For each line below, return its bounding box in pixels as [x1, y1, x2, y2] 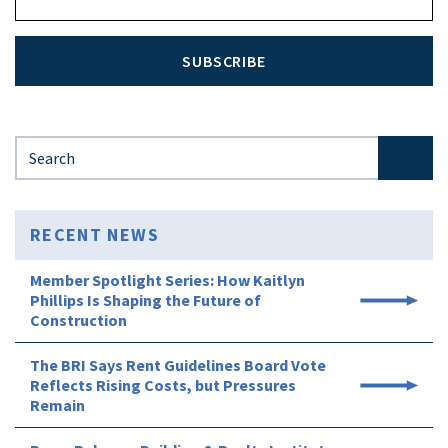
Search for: [14, 137, 87, 158]
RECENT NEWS [30, 223, 159, 247]
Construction [30, 310, 127, 331]
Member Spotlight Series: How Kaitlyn [30, 270, 305, 291]
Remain [30, 395, 85, 416]
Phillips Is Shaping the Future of [30, 290, 261, 311]
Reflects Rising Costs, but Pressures [30, 375, 296, 396]
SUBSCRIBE [182, 51, 266, 72]
